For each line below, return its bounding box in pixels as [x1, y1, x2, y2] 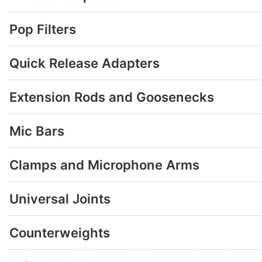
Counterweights [9, 225, 110, 240]
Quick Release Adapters [9, 55, 160, 71]
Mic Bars [9, 123, 64, 139]
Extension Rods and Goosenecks [9, 89, 214, 105]
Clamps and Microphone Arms [9, 157, 199, 173]
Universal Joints [9, 191, 111, 206]
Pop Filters [9, 21, 76, 37]
